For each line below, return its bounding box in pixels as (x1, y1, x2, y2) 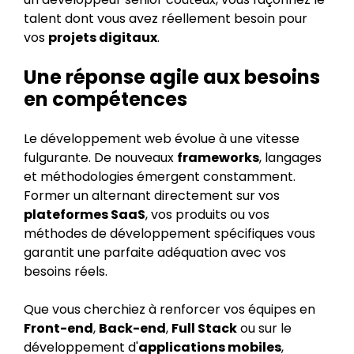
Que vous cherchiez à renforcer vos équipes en (24, 300, 315, 318)
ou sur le (237, 319, 292, 337)
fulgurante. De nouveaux (24, 149, 177, 167)
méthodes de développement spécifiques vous (24, 224, 315, 243)
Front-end (24, 319, 93, 337)
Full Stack (171, 319, 237, 337)
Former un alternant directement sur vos (24, 186, 280, 205)
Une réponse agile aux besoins (24, 64, 320, 90)
